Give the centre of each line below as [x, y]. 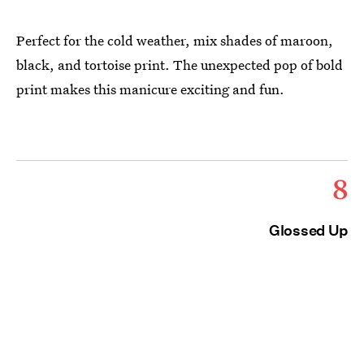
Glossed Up [308, 230]
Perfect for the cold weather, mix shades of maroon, [175, 40]
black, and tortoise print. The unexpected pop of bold [180, 65]
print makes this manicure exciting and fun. [150, 89]
